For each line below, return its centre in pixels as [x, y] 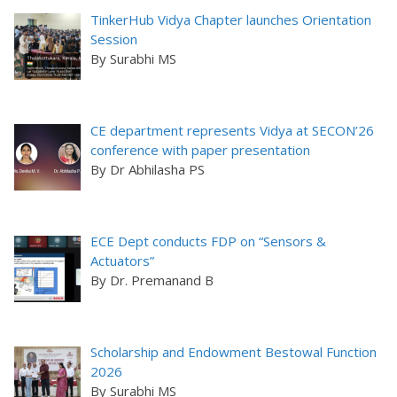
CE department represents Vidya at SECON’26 [233, 130]
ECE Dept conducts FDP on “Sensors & [209, 241]
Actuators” [123, 261]
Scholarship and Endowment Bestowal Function [234, 352]
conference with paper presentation [201, 149]
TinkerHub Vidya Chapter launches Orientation [231, 19]
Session [114, 39]
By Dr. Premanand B [152, 280]
